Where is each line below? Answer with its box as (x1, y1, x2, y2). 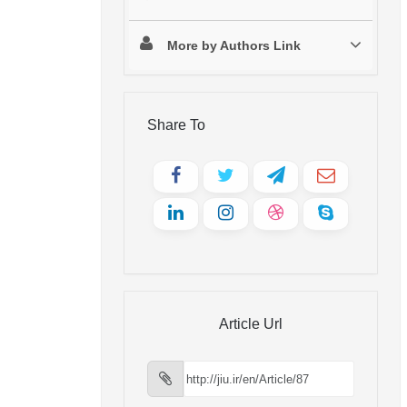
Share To (147, 117, 205, 134)
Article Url (219, 316, 283, 333)
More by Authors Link (167, 38, 301, 54)
